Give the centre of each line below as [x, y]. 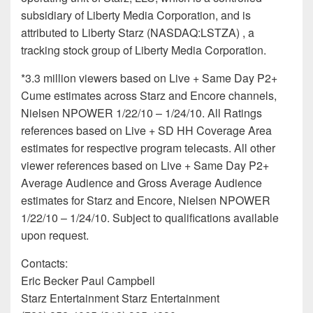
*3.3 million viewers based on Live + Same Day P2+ [149, 78]
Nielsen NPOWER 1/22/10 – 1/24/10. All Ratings [141, 113]
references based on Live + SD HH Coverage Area [146, 131]
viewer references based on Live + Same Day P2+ [145, 166]
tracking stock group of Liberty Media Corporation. [144, 50]
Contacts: [44, 263]
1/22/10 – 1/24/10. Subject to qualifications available [150, 218]
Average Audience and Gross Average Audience [141, 183]
